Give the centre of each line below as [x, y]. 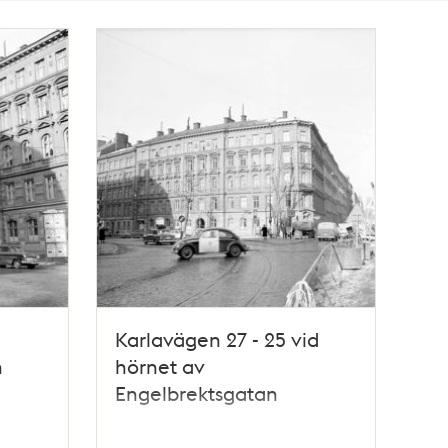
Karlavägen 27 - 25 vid [217, 338]
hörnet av [160, 365]
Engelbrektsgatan [197, 392]
